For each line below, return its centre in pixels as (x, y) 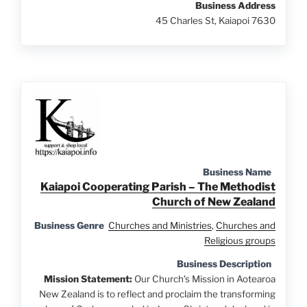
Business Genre (69, 225)
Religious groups (240, 240)
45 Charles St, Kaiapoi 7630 (215, 20)
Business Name (237, 172)
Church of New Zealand (213, 201)
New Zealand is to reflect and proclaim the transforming (157, 294)
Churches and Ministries (160, 225)
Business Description (224, 263)
